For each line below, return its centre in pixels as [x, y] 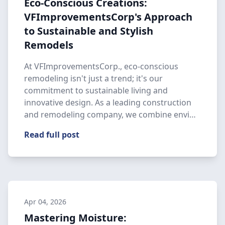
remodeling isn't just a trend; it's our [93, 78]
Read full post [52, 135]
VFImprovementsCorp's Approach [108, 17]
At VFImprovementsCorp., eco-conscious [101, 66]
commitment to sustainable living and [96, 90]
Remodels [49, 45]
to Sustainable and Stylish [89, 31]
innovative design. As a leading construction [108, 102]
